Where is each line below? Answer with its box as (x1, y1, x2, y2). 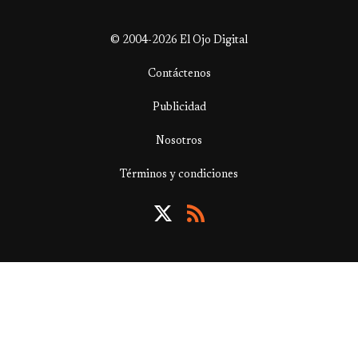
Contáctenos (147, 68, 211, 80)
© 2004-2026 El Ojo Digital (110, 34, 248, 46)
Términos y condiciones (120, 169, 238, 181)
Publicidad (152, 101, 206, 113)
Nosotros (156, 135, 202, 147)
